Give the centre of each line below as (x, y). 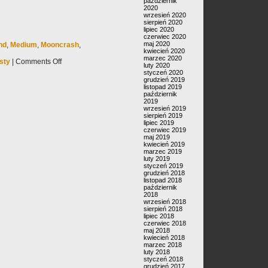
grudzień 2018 (164, 173)
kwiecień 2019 (164, 144)
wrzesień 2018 (165, 202)
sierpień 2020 (163, 22)
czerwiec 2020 (165, 36)
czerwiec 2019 (165, 130)
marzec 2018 (163, 245)
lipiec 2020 (159, 29)
